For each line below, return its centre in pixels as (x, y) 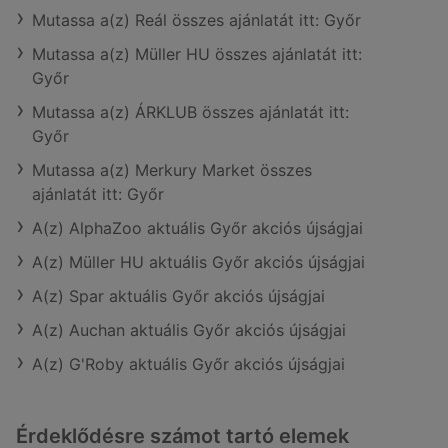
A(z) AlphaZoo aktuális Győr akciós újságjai (197, 228)
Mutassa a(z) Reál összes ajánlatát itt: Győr (196, 20)
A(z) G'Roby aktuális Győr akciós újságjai (188, 364)
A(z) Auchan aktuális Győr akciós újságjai (189, 330)
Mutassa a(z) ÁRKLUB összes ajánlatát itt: (190, 112)
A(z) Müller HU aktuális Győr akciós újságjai (198, 262)
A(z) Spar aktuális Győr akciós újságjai (178, 296)
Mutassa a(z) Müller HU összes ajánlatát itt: (197, 54)
